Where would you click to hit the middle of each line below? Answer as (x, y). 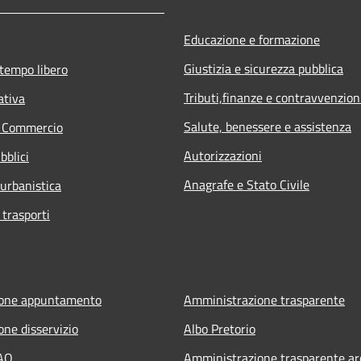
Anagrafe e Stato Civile (247, 184)
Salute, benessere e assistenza (268, 126)
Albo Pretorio (220, 328)
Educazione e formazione (252, 39)
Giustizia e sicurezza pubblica (263, 68)
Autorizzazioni (223, 155)
